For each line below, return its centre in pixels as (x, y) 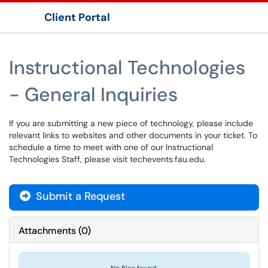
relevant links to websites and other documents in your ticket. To (133, 135)
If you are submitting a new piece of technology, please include (131, 123)
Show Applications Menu (69, 27)
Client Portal (77, 17)
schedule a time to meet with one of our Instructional (111, 147)
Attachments (47, 231)
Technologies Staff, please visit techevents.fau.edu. (107, 159)
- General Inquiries (93, 95)
